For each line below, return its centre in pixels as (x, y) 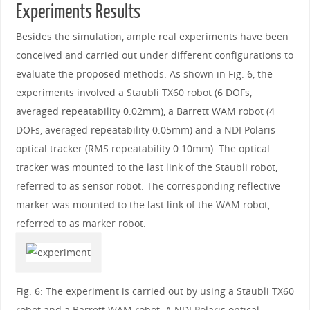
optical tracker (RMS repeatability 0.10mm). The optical (143, 148)
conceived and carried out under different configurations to (154, 55)
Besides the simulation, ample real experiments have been (152, 36)
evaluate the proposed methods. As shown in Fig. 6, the (144, 73)
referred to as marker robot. (81, 223)
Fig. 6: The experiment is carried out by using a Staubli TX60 (155, 291)
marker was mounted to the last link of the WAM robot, (143, 204)
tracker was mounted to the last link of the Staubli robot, (146, 167)
